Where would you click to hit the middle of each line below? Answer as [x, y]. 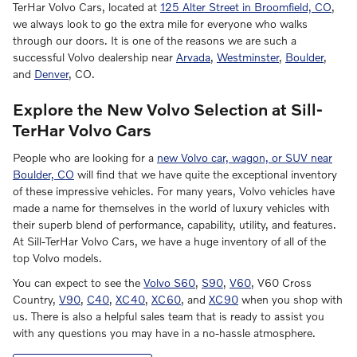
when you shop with [290, 299]
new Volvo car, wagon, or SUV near [245, 157]
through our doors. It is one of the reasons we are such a [155, 41]
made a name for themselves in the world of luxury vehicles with [171, 207]
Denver [51, 74]
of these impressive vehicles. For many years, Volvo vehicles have [174, 190]
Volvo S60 [169, 282]
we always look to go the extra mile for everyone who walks [160, 24]
